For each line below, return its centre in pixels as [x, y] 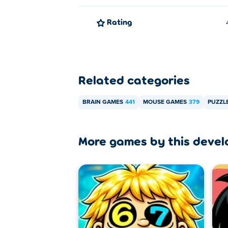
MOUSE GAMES [165, 102]
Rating [122, 22]
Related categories [134, 80]
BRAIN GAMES [103, 102]
